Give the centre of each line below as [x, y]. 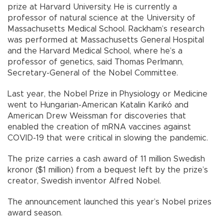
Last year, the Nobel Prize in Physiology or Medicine [107, 94]
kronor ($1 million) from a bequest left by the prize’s [108, 170]
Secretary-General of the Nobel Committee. [93, 73]
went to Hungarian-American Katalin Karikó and [98, 105]
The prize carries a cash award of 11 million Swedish [106, 159]
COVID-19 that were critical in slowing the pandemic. [108, 138]
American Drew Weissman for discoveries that [97, 116]
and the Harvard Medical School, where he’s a [95, 51]
